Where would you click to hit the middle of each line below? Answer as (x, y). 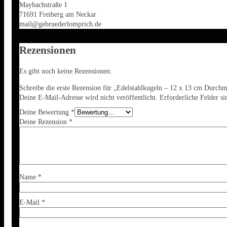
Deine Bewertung (45, 112)
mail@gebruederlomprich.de (60, 24)
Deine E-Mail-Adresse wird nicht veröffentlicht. (88, 98)
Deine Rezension (44, 122)
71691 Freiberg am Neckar (58, 14)
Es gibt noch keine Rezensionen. (66, 71)
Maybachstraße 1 (43, 5)
